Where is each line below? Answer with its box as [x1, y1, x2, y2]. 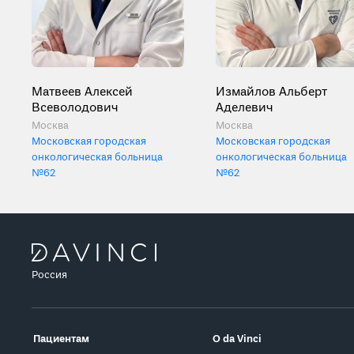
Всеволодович [32, 100, 119, 116]
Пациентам [33, 333, 89, 346]
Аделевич [216, 100, 273, 116]
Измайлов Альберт [216, 84, 327, 100]
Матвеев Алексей [32, 84, 133, 100]
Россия [32, 269, 67, 282]
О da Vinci [213, 333, 262, 346]
